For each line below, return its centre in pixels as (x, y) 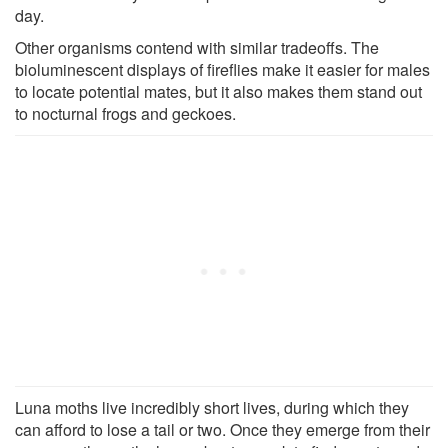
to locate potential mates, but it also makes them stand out (218, 91)
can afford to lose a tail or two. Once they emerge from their (222, 429)
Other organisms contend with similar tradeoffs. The (197, 47)
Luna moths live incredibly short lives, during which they (212, 407)
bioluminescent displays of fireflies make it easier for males (222, 69)
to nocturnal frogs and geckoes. (125, 113)
